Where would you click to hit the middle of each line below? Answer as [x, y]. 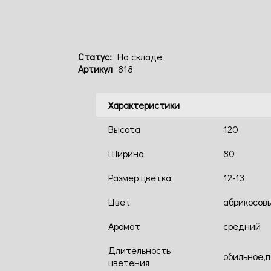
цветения [129, 262]
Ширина [126, 153]
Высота [124, 129]
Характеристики [144, 105]
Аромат [124, 226]
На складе [140, 57]
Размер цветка [140, 178]
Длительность [139, 250]
